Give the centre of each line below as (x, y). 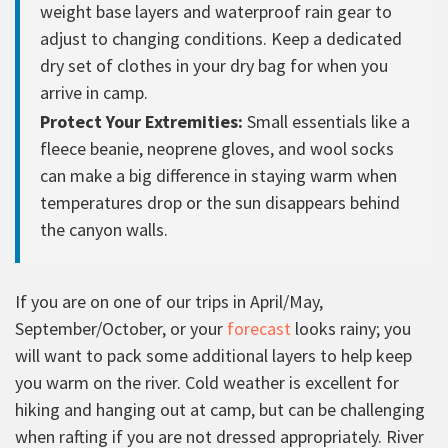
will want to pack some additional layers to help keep (213, 355)
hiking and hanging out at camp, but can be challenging (220, 409)
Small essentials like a (326, 121)
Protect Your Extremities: (141, 121)
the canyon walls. (104, 229)
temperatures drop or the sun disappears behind (220, 202)
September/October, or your (121, 328)
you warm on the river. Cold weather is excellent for (207, 382)
